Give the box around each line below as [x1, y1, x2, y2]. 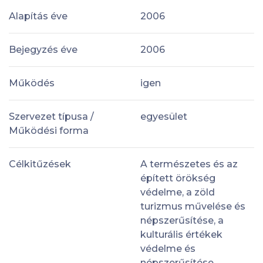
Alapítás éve [9, 10, 68, 22]
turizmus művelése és [140, 200, 245, 212]
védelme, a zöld [140, 186, 215, 198]
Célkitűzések [9, 158, 71, 170]
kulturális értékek [140, 228, 222, 240]
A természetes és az [140, 158, 238, 170]
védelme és [140, 242, 195, 254]
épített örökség [140, 172, 215, 184]
